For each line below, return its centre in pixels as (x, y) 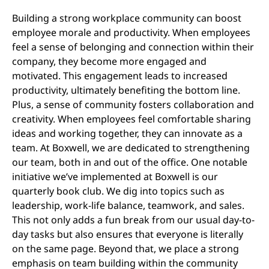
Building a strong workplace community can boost (127, 18)
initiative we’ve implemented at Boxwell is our (115, 176)
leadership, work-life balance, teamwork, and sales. (128, 205)
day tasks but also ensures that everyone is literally (128, 234)
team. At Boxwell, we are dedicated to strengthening (131, 147)
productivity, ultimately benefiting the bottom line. (126, 90)
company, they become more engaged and (109, 61)
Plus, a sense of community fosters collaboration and (133, 104)
